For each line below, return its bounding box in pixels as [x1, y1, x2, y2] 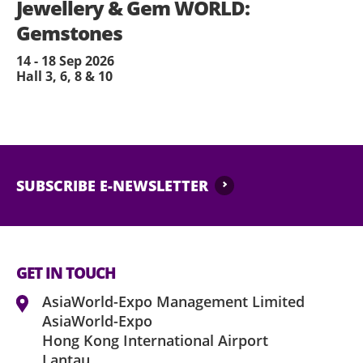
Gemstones [16, 19, 122, 47]
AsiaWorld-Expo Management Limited [42, 292, 305, 312]
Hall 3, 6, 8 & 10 [16, 67, 113, 86]
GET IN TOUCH [16, 262, 116, 284]
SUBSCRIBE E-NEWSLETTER [16, 176, 208, 196]
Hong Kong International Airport [42, 331, 268, 351]
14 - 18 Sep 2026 [16, 52, 114, 70]
